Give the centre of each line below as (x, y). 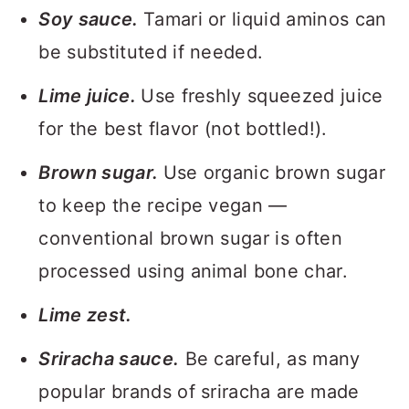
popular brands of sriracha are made (199, 392)
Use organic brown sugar (274, 173)
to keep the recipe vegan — (163, 205)
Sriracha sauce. (109, 359)
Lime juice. (90, 96)
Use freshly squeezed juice (262, 96)
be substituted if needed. (151, 52)
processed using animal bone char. (193, 271)
